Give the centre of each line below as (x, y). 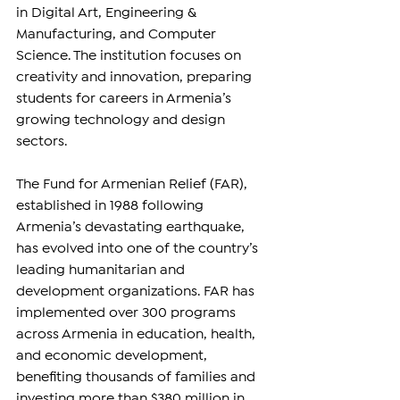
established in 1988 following (112, 206)
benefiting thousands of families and (137, 378)
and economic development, (113, 356)
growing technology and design (122, 121)
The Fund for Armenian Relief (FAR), (133, 185)
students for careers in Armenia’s (125, 99)
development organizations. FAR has (137, 292)
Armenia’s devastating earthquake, (132, 228)
